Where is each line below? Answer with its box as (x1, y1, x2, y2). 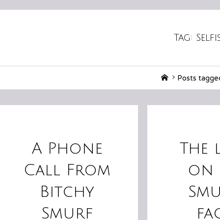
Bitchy (40, 183, 95, 201)
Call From (24, 162, 111, 179)
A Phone (31, 140, 103, 158)
